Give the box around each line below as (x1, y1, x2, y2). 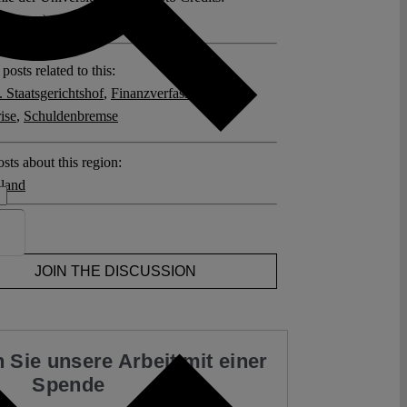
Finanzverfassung (111, 84, 212, 101)
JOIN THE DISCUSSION (35, 263, 196, 279)
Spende (32, 373, 117, 397)
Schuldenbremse (24, 107, 118, 124)
